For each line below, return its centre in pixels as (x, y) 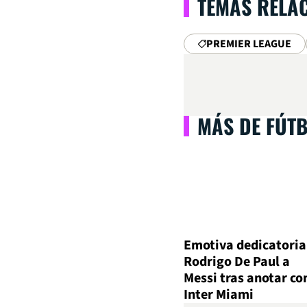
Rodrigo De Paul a (237, 262)
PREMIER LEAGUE (249, 44)
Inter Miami (219, 295)
